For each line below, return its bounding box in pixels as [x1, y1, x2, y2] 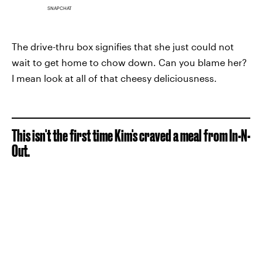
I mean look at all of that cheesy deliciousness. [12, 73, 217, 84]
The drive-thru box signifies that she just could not [12, 41, 234, 53]
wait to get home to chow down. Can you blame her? [12, 57, 247, 68]
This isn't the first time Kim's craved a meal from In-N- [12, 126, 250, 145]
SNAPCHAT [47, 5, 72, 12]
